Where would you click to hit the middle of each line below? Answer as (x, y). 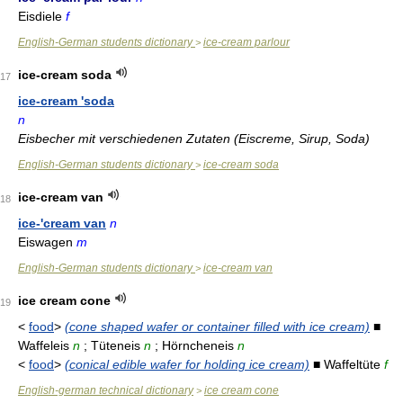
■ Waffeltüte (347, 364)
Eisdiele (42, 16)
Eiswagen (47, 242)
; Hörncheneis (194, 345)
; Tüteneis (112, 345)
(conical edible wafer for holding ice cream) (187, 364)
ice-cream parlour (246, 42)
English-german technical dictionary (106, 390)
